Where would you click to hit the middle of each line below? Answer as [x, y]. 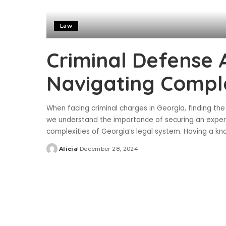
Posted [58, 153]
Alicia [68, 149]
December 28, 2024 [109, 149]
